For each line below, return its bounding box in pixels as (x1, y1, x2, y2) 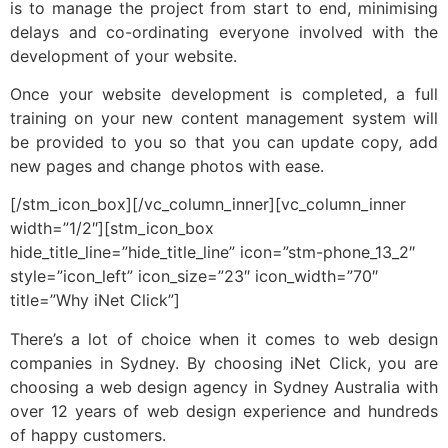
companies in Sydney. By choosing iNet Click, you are (10, 352, 438, 373)
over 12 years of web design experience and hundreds (10, 400, 438, 421)
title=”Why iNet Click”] (10, 290, 180, 311)
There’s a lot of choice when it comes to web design (10, 328, 438, 349)
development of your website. (10, 45, 237, 66)
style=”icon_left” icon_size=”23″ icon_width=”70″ (10, 266, 378, 287)
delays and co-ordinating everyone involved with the (10, 21, 438, 42)
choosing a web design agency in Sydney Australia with (10, 376, 438, 397)
